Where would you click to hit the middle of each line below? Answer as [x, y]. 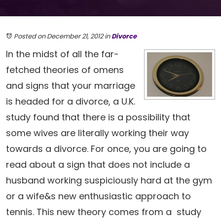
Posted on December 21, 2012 [58, 36]
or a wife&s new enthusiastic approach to [98, 196]
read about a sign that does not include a [98, 165]
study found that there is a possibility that [98, 117]
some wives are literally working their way [97, 133]
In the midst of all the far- [62, 54]
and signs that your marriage [71, 86]
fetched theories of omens [65, 70]
